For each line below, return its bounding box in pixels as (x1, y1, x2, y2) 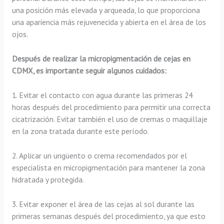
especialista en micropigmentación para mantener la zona (11, 162, 205, 172)
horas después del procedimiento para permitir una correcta (11, 102, 210, 112)
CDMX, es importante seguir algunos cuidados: (11, 65, 166, 76)
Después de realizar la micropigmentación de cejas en (11, 53, 190, 64)
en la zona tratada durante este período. (11, 126, 149, 136)
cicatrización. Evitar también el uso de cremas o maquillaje (11, 114, 207, 124)
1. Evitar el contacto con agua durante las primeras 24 (11, 90, 192, 100)
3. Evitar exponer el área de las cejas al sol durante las (11, 198, 194, 209)
